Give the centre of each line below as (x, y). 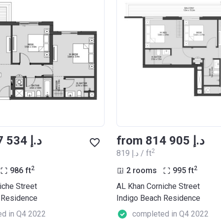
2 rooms (142, 170)
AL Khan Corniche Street (158, 186)
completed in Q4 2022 (170, 214)
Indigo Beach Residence (158, 198)
